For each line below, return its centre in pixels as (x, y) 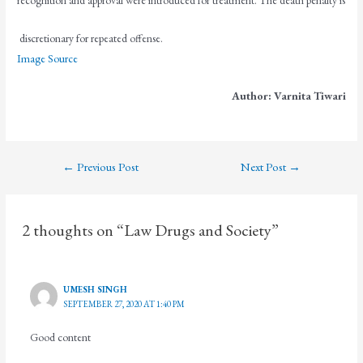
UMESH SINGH (96, 290)
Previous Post (106, 167)
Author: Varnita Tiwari (288, 96)
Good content (60, 337)
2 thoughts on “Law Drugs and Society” (151, 230)
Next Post (265, 167)
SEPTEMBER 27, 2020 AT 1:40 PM (124, 304)
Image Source (48, 58)
